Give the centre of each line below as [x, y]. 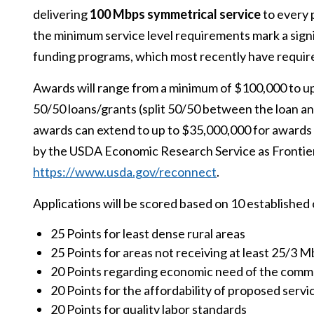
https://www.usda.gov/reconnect [125, 172]
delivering [61, 14]
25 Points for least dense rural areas [148, 233]
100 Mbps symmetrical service [175, 14]
